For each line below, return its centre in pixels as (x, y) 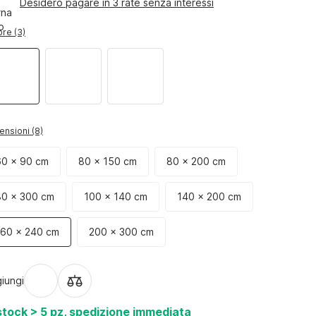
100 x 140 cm (118, 196)
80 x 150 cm (111, 161)
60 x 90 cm (25, 161)
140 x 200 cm (212, 196)
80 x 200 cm (199, 161)
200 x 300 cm (124, 232)
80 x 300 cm (28, 196)
